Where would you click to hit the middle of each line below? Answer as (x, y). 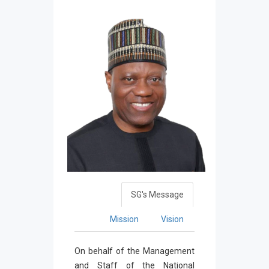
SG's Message (157, 194)
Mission (124, 219)
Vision (172, 219)
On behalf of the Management (134, 251)
